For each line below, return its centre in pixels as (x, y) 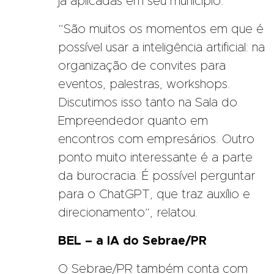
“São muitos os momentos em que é (161, 29)
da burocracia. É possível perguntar (157, 176)
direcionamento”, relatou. (128, 213)
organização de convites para (142, 66)
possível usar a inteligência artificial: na (161, 47)
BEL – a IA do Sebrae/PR (132, 241)
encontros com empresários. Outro (156, 139)
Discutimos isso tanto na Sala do (148, 102)
